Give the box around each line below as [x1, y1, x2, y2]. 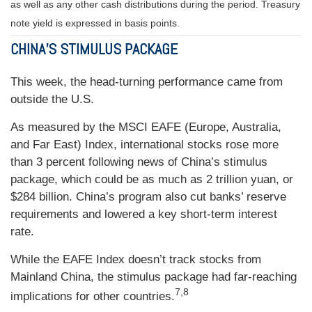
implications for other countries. [10, 290, 175, 304]
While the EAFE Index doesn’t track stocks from [10, 252, 261, 266]
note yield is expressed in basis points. [10, 17, 180, 29]
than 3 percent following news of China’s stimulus [10, 155, 267, 169]
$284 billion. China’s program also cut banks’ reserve [10, 189, 286, 203]
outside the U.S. [10, 92, 94, 106]
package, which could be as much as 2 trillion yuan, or [10, 172, 293, 186]
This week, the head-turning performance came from [10, 75, 283, 88]
